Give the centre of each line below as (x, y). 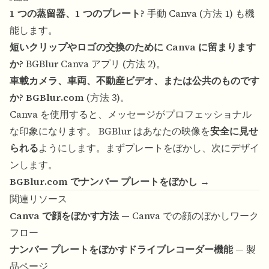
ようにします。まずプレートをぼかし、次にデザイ (149, 148)
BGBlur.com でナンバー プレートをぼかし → (110, 182)
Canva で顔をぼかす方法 (64, 216)
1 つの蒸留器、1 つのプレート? (77, 14)
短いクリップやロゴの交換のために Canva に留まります (133, 47)
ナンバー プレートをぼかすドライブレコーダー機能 (121, 249)
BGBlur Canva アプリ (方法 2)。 (95, 64)
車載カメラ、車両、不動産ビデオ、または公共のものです (134, 81)
